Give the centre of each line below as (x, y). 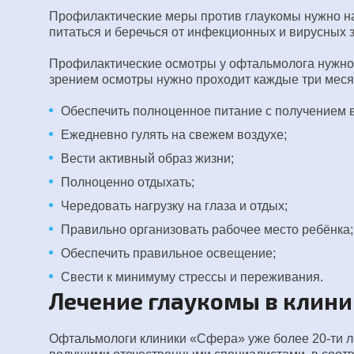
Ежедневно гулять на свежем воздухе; (174, 135)
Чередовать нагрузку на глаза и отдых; (174, 206)
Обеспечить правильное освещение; (168, 253)
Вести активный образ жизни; (147, 158)
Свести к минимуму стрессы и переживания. (192, 277)
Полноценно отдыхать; (128, 182)
